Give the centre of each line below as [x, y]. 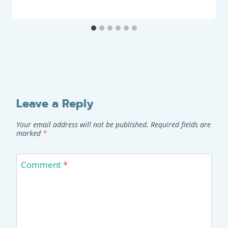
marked [30, 133]
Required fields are [181, 124]
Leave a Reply [55, 104]
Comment [42, 164]
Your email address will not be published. [82, 124]
